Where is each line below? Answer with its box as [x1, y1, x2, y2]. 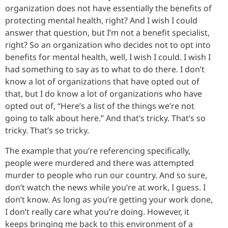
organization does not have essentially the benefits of [5, 2, 212, 14]
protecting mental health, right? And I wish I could [5, 14, 197, 26]
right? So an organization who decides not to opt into [5, 39, 211, 50]
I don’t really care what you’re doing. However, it [5, 206, 189, 217]
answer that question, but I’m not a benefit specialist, [5, 26, 210, 38]
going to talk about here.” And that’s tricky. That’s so [5, 112, 206, 124]
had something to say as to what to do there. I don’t [5, 63, 205, 75]
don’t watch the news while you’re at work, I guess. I [5, 181, 206, 193]
